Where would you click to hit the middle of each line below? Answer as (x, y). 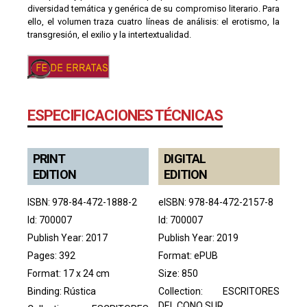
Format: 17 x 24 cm (69, 273)
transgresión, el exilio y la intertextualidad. (109, 34)
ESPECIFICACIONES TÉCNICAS (125, 115)
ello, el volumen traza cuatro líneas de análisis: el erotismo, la (153, 21)
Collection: (191, 291)
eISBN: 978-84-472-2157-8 (216, 202)
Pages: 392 (51, 255)
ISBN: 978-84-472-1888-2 (82, 202)
